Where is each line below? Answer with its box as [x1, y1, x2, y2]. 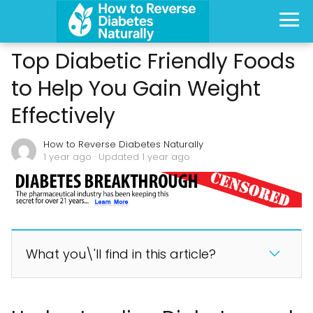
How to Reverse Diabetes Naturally [43, 138, 203, 151]
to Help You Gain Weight [11, 74, 261, 103]
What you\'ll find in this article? [26, 245, 216, 263]
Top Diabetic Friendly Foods [11, 47, 296, 76]
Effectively [11, 101, 115, 131]
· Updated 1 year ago [92, 150, 190, 163]
